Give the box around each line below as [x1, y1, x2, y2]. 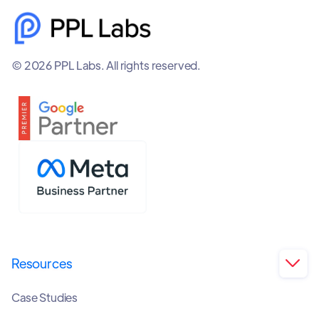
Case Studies [11, 289, 78, 305]
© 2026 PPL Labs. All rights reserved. [11, 58, 202, 73]
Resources [11, 254, 73, 271]
